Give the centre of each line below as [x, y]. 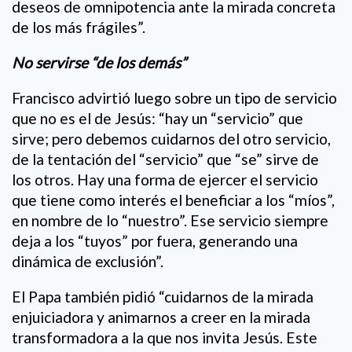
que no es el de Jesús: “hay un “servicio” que [158, 119]
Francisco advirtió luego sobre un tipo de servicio [174, 98]
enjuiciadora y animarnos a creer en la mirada [161, 317]
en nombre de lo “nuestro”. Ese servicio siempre [170, 221]
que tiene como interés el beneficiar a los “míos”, [173, 200]
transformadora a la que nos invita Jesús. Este [165, 338]
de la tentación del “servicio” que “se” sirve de [165, 159]
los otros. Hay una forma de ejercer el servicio [165, 180]
